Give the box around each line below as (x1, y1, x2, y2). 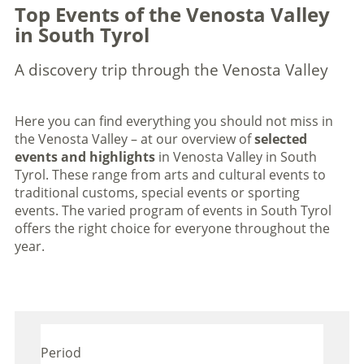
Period (40, 344, 81, 362)
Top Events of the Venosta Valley (14, 2, 330, 28)
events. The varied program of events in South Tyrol (14, 201, 331, 219)
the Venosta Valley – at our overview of (14, 130, 254, 148)
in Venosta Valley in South (158, 148, 317, 166)
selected (253, 130, 307, 148)
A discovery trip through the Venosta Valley (14, 59, 328, 80)
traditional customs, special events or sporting (14, 184, 300, 201)
